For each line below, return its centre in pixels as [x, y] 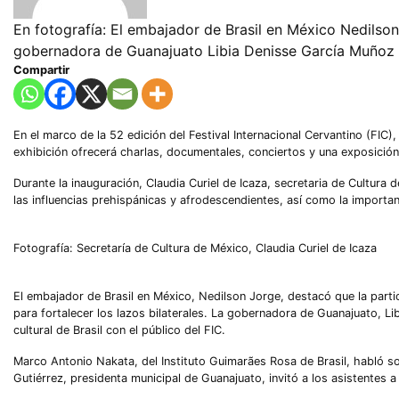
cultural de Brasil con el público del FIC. [119, 330]
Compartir [41, 70]
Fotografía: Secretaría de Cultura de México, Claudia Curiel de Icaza [195, 248]
